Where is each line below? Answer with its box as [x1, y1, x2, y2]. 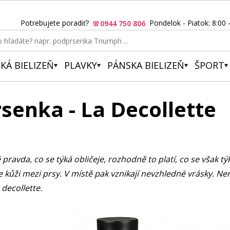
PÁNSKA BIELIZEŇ [107, 59, 184, 71]
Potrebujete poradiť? [21, 18, 93, 28]
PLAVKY [64, 59, 97, 71]
